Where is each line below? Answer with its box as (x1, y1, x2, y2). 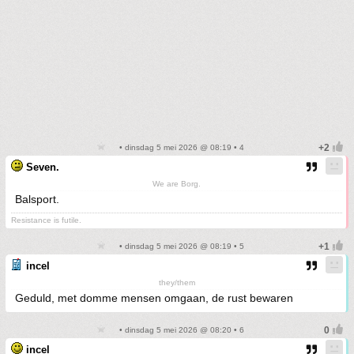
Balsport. (15, 193, 59, 205)
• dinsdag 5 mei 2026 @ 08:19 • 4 (116, 143, 244, 152)
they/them (158, 278, 195, 287)
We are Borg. (153, 179, 201, 188)
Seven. (26, 161, 59, 173)
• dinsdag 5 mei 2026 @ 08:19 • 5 (116, 242, 244, 250)
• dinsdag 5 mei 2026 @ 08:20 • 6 (116, 326, 244, 334)
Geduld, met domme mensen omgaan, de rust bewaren (15, 292, 293, 304)
